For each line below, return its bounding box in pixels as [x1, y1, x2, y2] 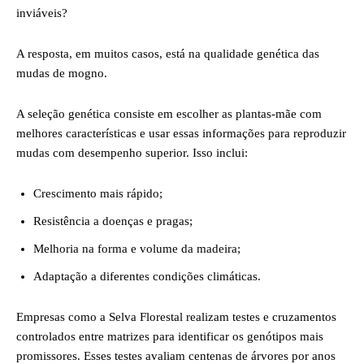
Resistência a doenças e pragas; [33, 214, 193, 227]
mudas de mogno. [16, 67, 107, 80]
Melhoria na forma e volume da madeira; [33, 242, 240, 255]
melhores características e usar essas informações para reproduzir [16, 127, 346, 140]
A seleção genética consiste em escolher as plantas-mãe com [16, 107, 322, 120]
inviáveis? [16, 6, 67, 19]
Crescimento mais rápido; [33, 187, 162, 200]
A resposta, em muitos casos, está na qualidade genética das [16, 47, 319, 60]
